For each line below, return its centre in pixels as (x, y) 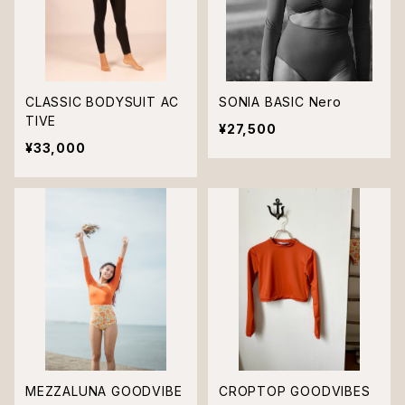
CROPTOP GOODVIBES (295, 391)
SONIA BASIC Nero (280, 102)
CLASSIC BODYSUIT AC (102, 102)
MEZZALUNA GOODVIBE (104, 391)
